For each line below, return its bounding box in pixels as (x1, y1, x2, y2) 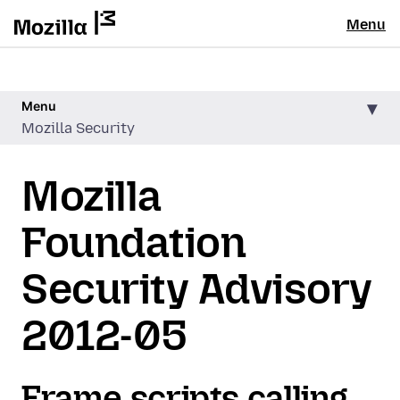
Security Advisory (21, 263, 372, 314)
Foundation (21, 217, 246, 268)
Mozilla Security (21, 120, 135, 137)
